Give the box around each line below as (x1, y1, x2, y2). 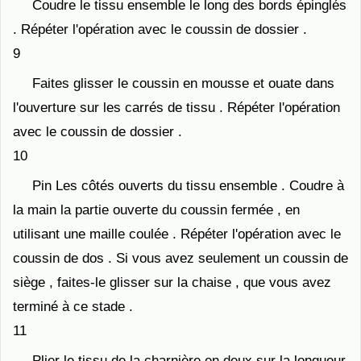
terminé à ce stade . (13, 299, 133, 314)
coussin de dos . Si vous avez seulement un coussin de (13, 251, 348, 266)
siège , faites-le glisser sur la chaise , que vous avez (13, 275, 331, 290)
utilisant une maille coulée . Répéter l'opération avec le (13, 226, 341, 242)
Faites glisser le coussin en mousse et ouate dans (32, 76, 334, 91)
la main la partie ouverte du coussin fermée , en (13, 202, 300, 218)
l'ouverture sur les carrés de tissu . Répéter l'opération (13, 100, 340, 115)
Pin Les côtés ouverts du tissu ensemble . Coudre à (32, 178, 344, 193)
